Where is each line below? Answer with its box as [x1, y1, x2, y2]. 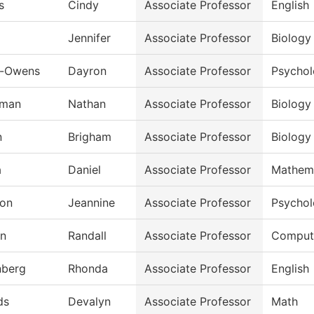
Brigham [68, 130, 111, 144]
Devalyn [68, 294, 111, 309]
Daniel [68, 163, 101, 177]
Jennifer [68, 31, 111, 46]
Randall [68, 228, 107, 243]
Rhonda [68, 261, 108, 276]
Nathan [68, 97, 106, 111]
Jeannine [68, 196, 115, 210]
